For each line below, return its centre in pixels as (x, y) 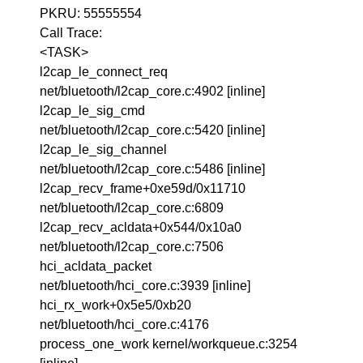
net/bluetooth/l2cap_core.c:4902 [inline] (153, 91)
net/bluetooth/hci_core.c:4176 (125, 325)
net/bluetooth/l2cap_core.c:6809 (132, 208)
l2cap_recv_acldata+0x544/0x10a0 (141, 227)
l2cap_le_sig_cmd (93, 111)
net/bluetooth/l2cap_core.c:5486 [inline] (153, 169)
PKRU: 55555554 (91, 13)
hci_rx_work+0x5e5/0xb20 (116, 305)
